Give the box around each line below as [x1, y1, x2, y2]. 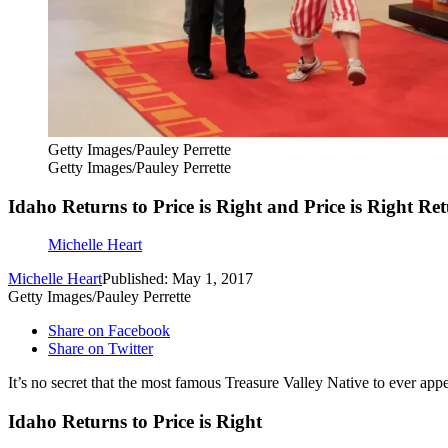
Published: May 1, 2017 [102, 270, 253, 288]
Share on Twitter [48, 340, 153, 358]
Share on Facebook [48, 322, 170, 340]
